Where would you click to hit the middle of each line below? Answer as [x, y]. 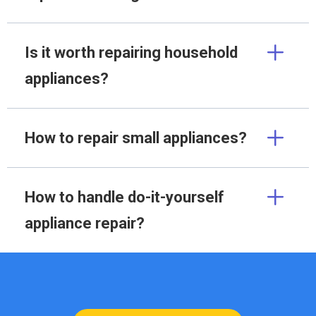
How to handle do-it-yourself [124, 197]
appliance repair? [85, 224]
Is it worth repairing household [131, 53]
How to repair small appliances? [136, 138]
